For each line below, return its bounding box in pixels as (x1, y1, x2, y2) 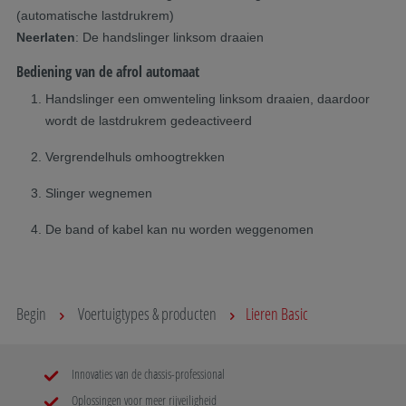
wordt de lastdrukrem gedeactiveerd (45, 112, 256, 128)
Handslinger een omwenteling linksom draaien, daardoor (45, 91, 370, 106)
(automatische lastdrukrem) (16, 7, 174, 23)
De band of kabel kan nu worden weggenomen (45, 221, 317, 237)
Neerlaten (16, 29, 75, 44)
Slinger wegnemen (45, 185, 156, 200)
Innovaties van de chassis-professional (69, 364, 225, 382)
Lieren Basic (246, 302, 308, 324)
